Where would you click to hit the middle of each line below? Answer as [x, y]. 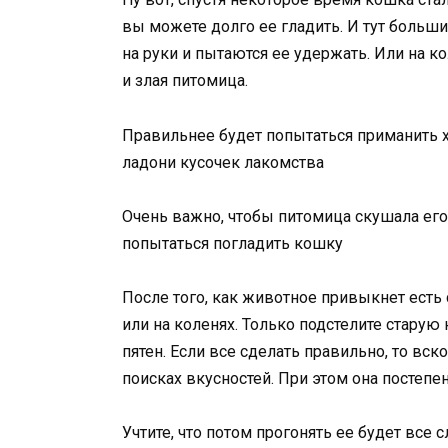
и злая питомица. [185, 81]
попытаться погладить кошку [232, 243]
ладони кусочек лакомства [223, 162]
